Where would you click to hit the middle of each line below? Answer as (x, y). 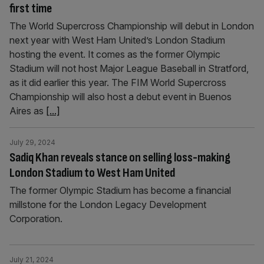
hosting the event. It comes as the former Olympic (115, 54)
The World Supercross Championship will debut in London (132, 26)
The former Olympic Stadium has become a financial (120, 190)
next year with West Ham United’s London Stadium (117, 40)
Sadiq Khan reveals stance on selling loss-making (120, 158)
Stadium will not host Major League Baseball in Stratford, (129, 68)
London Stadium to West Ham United (92, 173)
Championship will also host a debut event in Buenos (121, 97)
